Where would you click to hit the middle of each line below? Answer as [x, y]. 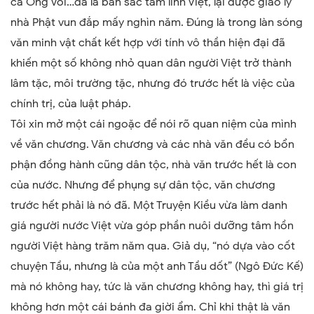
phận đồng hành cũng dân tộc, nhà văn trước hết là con [153, 165]
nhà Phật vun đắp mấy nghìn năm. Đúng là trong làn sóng [157, 22]
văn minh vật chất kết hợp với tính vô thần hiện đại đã [148, 43]
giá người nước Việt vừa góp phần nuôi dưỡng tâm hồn [152, 226]
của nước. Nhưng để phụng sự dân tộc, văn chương [143, 185]
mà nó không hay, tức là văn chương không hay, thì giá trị [157, 287]
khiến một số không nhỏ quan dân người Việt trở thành [151, 63]
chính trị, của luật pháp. [71, 104]
